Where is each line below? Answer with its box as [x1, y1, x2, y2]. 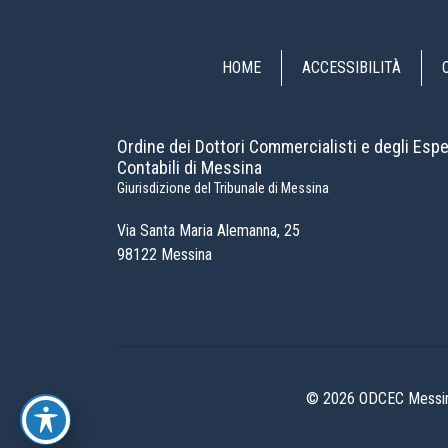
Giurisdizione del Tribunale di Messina [117, 180, 329, 198]
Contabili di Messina [117, 157, 262, 179]
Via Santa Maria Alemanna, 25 [117, 221, 300, 241]
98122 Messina [117, 245, 212, 265]
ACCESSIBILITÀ [301, 58, 401, 78]
